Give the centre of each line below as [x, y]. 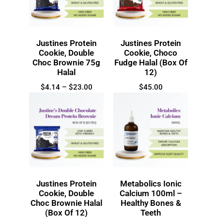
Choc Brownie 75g [66, 62]
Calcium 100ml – [151, 193]
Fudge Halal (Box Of [151, 62]
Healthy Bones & [151, 203]
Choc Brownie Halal [66, 203]
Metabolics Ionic [151, 183]
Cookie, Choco [151, 53]
